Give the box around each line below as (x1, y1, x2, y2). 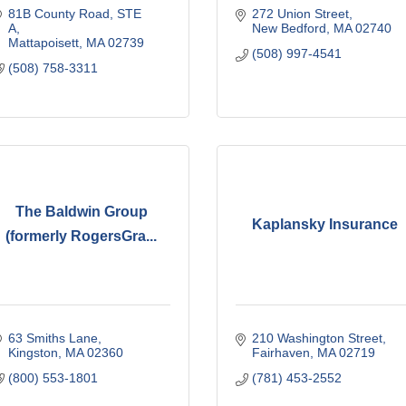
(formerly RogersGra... (5, 228, 158, 245)
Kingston (7, 344, 58, 360)
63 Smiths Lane (7, 330, 98, 345)
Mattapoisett (7, 34, 79, 50)
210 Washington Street (251, 330, 382, 345)
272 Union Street (251, 5, 349, 21)
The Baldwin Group (14, 204, 148, 220)
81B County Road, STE (7, 5, 141, 21)
